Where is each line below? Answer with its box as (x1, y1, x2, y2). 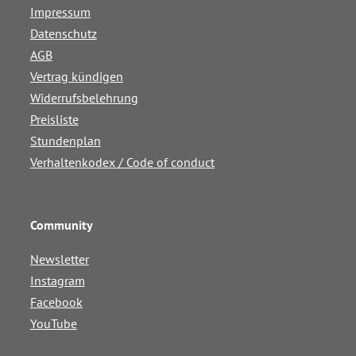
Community (29, 217, 93, 233)
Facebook (29, 294, 83, 310)
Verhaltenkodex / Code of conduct (29, 154, 215, 170)
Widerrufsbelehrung (29, 90, 138, 106)
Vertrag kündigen (29, 68, 123, 84)
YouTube (29, 315, 77, 331)
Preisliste (29, 111, 79, 127)
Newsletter (29, 251, 89, 267)
